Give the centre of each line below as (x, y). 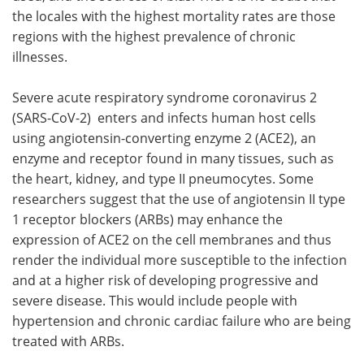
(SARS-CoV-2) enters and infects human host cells (164, 117)
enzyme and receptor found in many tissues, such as (173, 158)
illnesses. (40, 56)
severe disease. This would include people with (155, 300)
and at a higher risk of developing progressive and (165, 279)
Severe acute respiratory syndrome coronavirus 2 (165, 97)
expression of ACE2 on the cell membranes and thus (172, 239)
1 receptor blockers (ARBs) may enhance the (147, 219)
